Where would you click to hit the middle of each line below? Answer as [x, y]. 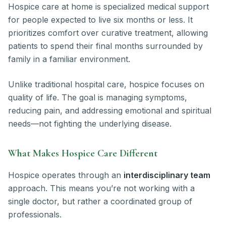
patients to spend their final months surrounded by [105, 46]
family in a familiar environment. [69, 59]
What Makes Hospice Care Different [83, 153]
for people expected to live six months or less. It [100, 19]
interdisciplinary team [167, 175]
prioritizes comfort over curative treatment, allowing [108, 33]
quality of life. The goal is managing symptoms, [98, 97]
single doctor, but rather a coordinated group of [100, 201]
